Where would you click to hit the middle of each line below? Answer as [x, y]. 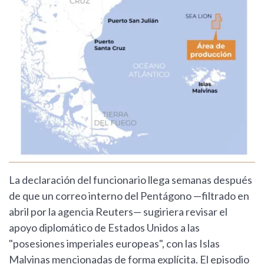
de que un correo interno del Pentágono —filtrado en [129, 196]
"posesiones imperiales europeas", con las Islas [114, 244]
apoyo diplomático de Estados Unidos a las [104, 228]
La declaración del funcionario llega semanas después [131, 180]
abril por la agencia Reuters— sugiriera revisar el [118, 212]
